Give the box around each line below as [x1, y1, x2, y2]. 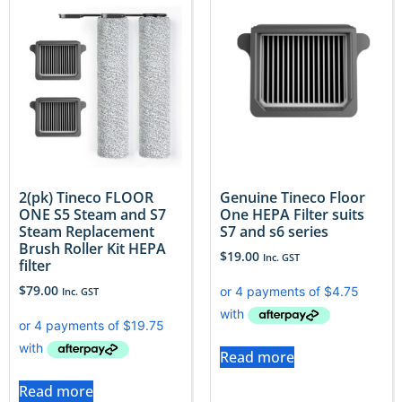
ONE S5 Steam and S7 [19, 205, 166, 225]
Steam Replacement [19, 222, 154, 242]
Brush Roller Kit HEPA [19, 239, 166, 259]
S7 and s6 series [220, 222, 328, 242]
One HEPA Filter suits [220, 205, 364, 225]
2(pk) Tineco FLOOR [19, 188, 153, 208]
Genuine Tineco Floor [220, 188, 365, 208]
